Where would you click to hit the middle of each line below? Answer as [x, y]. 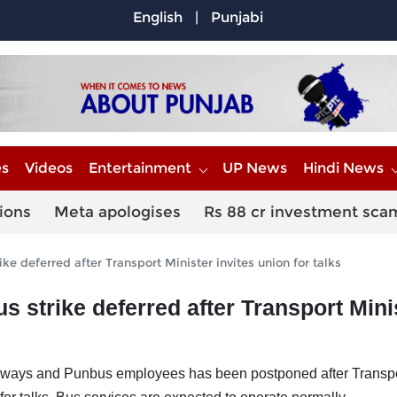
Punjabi [237, 17]
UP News [255, 168]
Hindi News [343, 168]
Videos [49, 168]
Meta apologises [117, 212]
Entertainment [140, 168]
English [158, 17]
